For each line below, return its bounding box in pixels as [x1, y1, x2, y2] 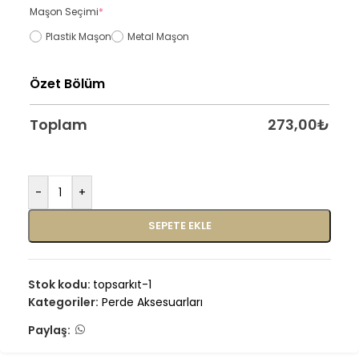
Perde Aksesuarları [102, 294, 203, 310]
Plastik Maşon [46, 29, 111, 43]
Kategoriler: [28, 294, 99, 310]
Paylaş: [28, 321, 71, 338]
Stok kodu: [28, 276, 93, 292]
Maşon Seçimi [30, 5, 99, 18]
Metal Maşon [127, 29, 189, 43]
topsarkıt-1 [93, 276, 151, 292]
